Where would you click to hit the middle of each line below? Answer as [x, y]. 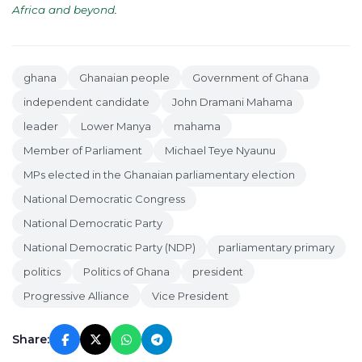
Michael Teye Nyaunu [220, 150]
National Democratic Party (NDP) [109, 247]
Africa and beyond [63, 10]
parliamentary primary [276, 247]
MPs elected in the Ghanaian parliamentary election [159, 175]
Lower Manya [116, 126]
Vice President [190, 296]
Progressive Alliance [76, 296]
